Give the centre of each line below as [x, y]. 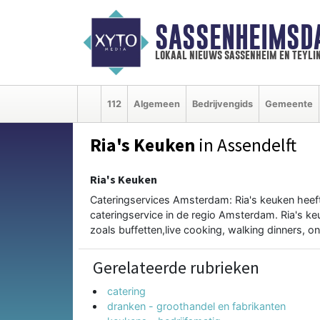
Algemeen [157, 104]
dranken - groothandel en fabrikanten [197, 306]
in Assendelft [246, 145]
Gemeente [289, 104]
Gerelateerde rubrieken [176, 267]
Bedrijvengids [222, 104]
